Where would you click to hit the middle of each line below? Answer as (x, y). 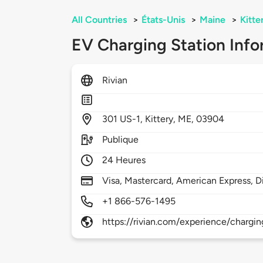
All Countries (99, 20)
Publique (121, 140)
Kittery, (162, 119)
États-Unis (163, 20)
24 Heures (124, 160)
